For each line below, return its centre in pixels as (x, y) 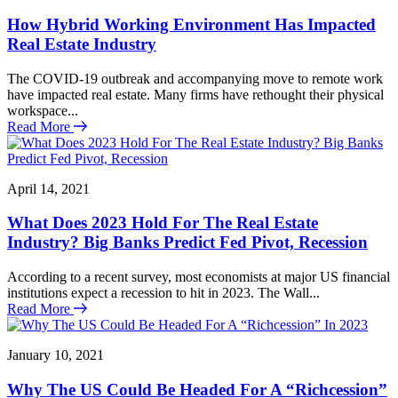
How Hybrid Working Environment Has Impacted (191, 25)
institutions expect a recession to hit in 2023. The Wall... (163, 293)
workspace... (43, 110)
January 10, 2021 (56, 355)
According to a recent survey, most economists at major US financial (199, 277)
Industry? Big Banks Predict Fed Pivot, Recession (187, 243)
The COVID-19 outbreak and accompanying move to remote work (195, 78)
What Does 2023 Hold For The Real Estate (163, 223)
